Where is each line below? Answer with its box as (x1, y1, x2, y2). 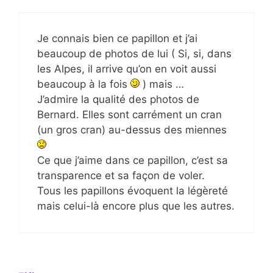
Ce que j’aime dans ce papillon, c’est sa (37, 154, 228, 166)
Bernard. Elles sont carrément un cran (37, 108, 222, 121)
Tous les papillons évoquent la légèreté (37, 184, 228, 197)
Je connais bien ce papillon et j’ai (37, 32, 197, 44)
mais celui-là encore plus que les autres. (37, 199, 235, 212)
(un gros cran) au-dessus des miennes (37, 123, 227, 136)
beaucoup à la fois (37, 77, 130, 90)
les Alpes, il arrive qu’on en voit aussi (37, 62, 216, 75)
